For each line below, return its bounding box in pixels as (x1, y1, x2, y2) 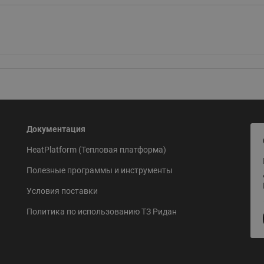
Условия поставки (26, 186, 98, 196)
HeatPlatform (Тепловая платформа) (26, 144, 166, 154)
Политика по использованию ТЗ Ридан (26, 206, 177, 216)
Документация (26, 124, 85, 134)
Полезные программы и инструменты (26, 165, 173, 175)
